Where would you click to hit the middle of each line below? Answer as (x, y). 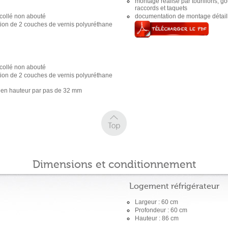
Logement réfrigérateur (174, 187)
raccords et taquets (161, 8)
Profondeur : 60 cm (161, 210)
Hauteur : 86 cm (157, 218)
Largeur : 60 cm (156, 202)
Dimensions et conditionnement (114, 165)
